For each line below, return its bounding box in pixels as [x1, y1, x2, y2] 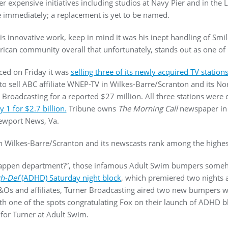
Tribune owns [66, 103, 118, 113]
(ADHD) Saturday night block [19, 173, 121, 183]
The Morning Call [118, 103, 178, 113]
